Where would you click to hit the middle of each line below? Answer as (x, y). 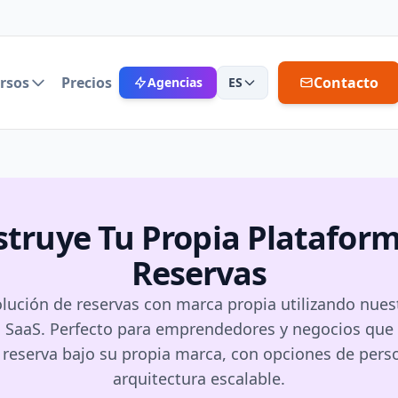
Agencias (175, 82)
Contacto (346, 83)
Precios (86, 83)
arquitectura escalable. (199, 378)
